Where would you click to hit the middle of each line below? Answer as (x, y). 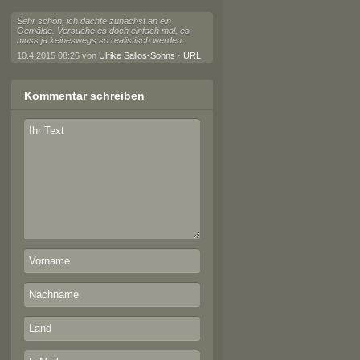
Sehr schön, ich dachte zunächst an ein (94, 21)
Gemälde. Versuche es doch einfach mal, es (103, 31)
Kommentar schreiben (84, 96)
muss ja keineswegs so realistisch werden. (100, 40)
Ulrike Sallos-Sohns (137, 55)
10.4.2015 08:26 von (57, 55)
